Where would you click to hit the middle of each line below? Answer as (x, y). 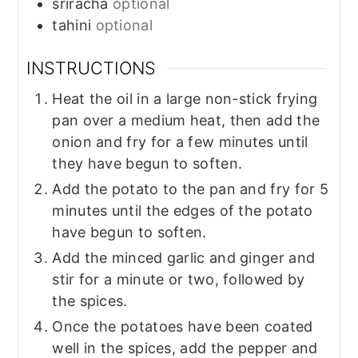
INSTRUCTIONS (91, 68)
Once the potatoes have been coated (183, 326)
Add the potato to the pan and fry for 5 (191, 189)
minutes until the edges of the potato (183, 211)
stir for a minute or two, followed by (179, 279)
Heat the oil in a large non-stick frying (185, 99)
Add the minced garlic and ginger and (184, 258)
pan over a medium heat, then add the (186, 120)
